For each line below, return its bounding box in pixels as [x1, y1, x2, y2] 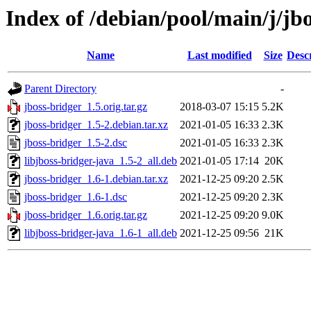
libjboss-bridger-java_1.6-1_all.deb [24, 227, 177, 239]
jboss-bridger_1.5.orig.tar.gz [24, 101, 147, 113]
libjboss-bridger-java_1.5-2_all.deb [24, 155, 177, 167]
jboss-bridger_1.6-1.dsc [24, 191, 127, 203]
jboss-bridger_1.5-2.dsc [24, 137, 127, 149]
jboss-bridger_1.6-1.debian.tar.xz [24, 173, 168, 185]
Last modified [187, 49, 252, 62]
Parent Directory [24, 83, 96, 95]
